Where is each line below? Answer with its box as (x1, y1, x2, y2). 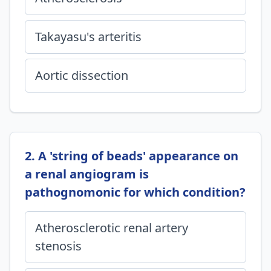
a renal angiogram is (25, 166, 149, 182)
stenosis (35, 238, 82, 254)
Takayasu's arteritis (35, 28, 142, 45)
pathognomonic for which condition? (25, 184, 246, 200)
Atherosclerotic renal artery (35, 220, 188, 236)
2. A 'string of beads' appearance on (25, 148, 238, 164)
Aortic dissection (35, 67, 128, 83)
